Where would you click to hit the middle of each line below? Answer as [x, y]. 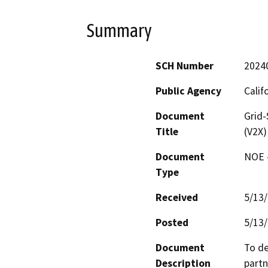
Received [177, 197]
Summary [119, 31]
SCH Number [185, 66]
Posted [172, 222]
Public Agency [188, 91]
